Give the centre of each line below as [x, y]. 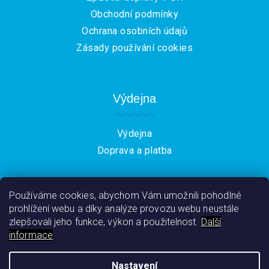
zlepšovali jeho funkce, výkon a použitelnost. [104, 222]
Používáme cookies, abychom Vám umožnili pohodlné [125, 195]
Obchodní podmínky [134, 14]
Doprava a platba [134, 150]
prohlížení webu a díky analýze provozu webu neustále [124, 209]
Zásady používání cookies [134, 48]
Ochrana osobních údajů [134, 31]
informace [31, 235]
